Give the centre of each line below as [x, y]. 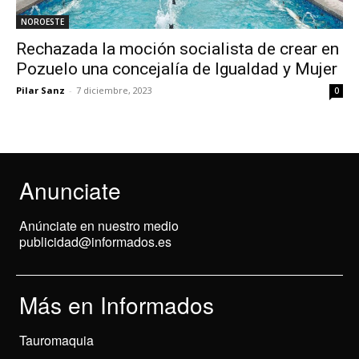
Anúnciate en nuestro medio [99, 226]
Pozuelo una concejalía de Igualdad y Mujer [177, 69]
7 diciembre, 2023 [114, 91]
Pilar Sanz [40, 91]
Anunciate [70, 190]
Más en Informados [117, 305]
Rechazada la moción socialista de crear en [177, 49]
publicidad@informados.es [95, 242]
